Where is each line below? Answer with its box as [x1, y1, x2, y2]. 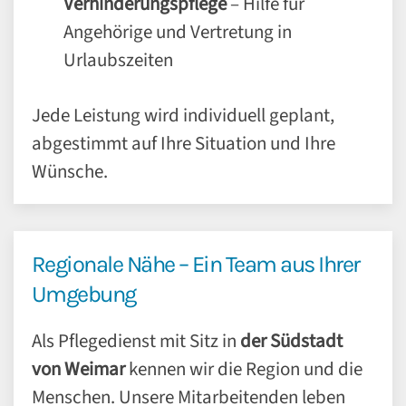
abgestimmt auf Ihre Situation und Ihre [32, 130, 335, 157]
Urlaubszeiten [63, 46, 173, 73]
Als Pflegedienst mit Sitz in [32, 327, 240, 354]
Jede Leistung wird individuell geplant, [32, 101, 334, 129]
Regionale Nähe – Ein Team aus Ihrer [32, 251, 360, 277]
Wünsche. [32, 158, 108, 185]
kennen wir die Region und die [125, 355, 362, 382]
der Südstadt [240, 327, 343, 354]
